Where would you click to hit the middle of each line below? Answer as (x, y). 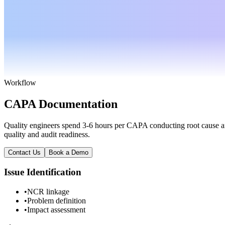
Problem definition (57, 201)
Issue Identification (43, 172)
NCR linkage (48, 192)
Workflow (20, 82)
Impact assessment (56, 210)
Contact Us (24, 152)
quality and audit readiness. (47, 134)
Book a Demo (69, 152)
